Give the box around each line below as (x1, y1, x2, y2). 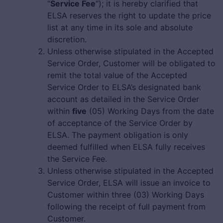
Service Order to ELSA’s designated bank (47, 82, 201, 93)
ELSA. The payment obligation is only (47, 130, 188, 140)
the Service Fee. (47, 154, 107, 164)
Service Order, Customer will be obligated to (47, 58, 216, 69)
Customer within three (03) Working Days (47, 190, 204, 200)
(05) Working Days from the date (87, 106, 214, 116)
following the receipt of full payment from (47, 202, 206, 212)
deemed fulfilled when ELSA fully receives (47, 142, 205, 152)
